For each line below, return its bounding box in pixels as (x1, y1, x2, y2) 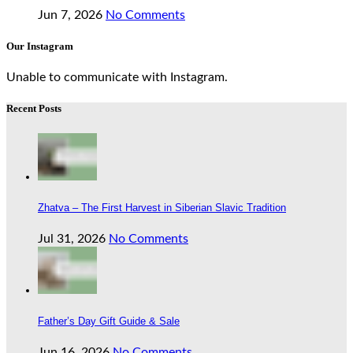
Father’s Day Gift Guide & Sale (38, 315, 180, 328)
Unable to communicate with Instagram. (6, 71, 228, 84)
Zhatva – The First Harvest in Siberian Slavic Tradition (38, 201, 286, 214)
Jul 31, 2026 (38, 232, 106, 245)
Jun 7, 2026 (38, 8, 102, 21)
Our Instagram (6, 40, 73, 53)
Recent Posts (6, 102, 61, 115)
